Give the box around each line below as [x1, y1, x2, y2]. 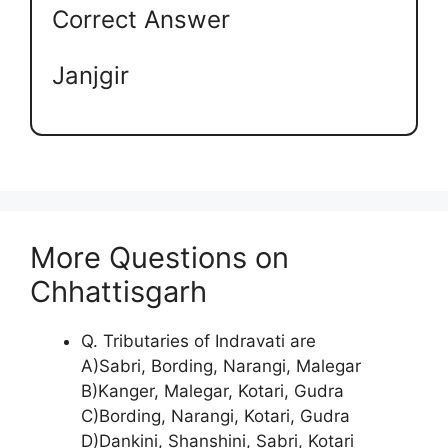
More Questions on [30, 240, 289, 276]
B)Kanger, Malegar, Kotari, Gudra [81, 381, 344, 402]
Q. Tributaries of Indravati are [81, 331, 316, 352]
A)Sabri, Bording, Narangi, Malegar [81, 356, 361, 377]
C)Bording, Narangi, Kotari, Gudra [81, 406, 350, 427]
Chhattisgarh [30, 274, 207, 310]
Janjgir [52, 60, 129, 90]
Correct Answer [52, 4, 230, 34]
